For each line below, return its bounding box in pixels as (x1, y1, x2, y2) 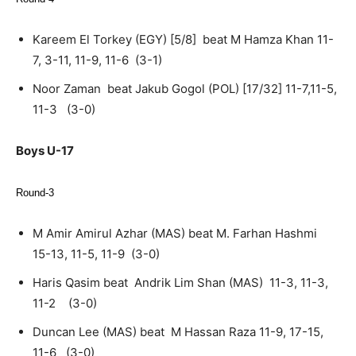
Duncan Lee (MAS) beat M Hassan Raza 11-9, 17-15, (33, 323, 323, 339)
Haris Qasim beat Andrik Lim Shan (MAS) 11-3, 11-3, (33, 274, 328, 290)
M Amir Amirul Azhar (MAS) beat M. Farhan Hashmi (33, 225, 320, 241)
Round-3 (16, 186, 54, 199)
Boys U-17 (16, 142, 74, 158)
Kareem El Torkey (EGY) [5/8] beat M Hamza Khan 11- (33, 31, 334, 47)
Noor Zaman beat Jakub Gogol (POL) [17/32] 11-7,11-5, (33, 80, 337, 96)
